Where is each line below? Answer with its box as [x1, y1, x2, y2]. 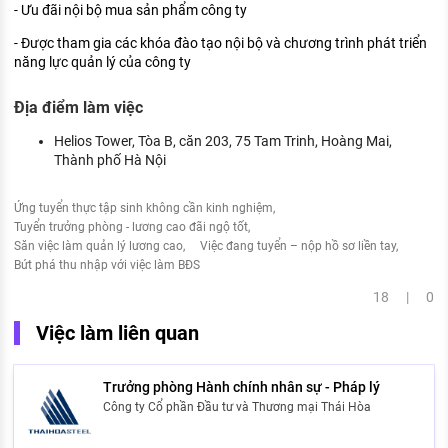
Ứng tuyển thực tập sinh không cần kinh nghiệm [14, 200, 273, 215]
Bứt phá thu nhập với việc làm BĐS [14, 257, 200, 272]
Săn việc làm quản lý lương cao [14, 238, 183, 253]
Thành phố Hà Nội [54, 151, 166, 168]
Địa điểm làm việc [14, 97, 143, 117]
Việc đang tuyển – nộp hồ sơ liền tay [200, 238, 396, 253]
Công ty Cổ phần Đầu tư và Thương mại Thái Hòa [103, 399, 371, 414]
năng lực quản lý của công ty [14, 53, 191, 70]
